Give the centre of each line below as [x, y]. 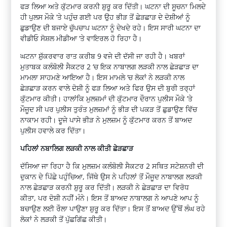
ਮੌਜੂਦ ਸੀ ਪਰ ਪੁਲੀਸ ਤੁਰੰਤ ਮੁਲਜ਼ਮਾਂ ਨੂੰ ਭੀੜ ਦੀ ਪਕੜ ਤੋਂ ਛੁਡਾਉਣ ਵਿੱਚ [109, 109]
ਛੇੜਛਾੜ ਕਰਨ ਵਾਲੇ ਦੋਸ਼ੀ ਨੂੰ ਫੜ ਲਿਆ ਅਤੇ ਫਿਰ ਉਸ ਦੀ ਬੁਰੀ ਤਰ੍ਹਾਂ [108, 88]
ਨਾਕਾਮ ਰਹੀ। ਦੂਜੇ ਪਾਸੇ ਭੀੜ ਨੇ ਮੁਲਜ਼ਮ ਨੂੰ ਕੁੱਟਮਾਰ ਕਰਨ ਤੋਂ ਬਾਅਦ [106, 120]
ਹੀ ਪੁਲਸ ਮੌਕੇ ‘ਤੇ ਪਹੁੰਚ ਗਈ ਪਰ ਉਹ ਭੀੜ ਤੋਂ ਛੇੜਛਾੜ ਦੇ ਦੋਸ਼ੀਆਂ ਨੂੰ [105, 17]
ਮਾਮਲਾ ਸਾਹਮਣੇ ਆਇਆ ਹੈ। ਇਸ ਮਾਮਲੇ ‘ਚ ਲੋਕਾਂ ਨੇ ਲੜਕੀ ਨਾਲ [103, 78]
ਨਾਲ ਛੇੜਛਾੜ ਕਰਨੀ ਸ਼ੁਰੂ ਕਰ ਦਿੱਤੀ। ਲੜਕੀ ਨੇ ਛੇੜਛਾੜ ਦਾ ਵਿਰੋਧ [105, 187]
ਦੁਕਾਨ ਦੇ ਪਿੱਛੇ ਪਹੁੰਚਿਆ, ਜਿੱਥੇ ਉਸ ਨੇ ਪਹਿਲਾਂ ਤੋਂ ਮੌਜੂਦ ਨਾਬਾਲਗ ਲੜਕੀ [111, 177]
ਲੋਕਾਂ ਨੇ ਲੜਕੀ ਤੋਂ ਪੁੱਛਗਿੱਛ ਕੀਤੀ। [64, 219]
